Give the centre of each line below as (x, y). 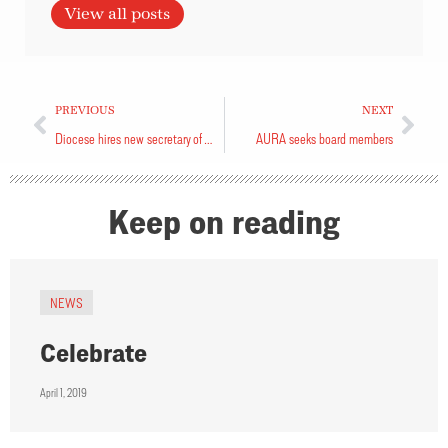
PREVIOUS (85, 110)
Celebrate (93, 352)
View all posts (118, 14)
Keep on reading (224, 221)
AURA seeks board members (324, 138)
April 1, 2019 (63, 392)
